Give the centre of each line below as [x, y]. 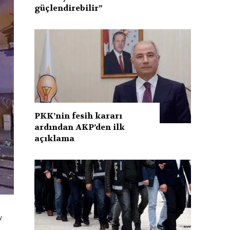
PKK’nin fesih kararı [79, 116]
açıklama [55, 138]
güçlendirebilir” [69, 8]
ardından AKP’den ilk [80, 127]
